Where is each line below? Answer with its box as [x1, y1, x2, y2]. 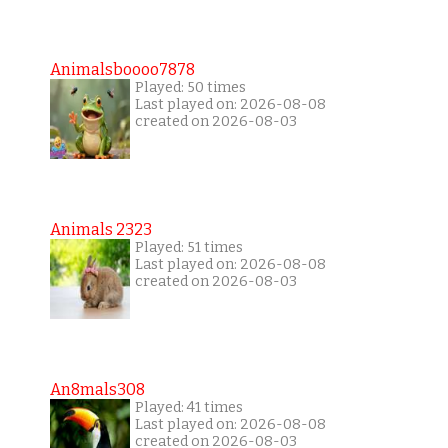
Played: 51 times [134, 238, 243, 256]
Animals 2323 [49, 219, 152, 239]
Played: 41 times [134, 398, 243, 416]
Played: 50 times [134, 78, 246, 96]
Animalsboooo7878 [49, 59, 195, 79]
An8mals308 [49, 379, 145, 399]
